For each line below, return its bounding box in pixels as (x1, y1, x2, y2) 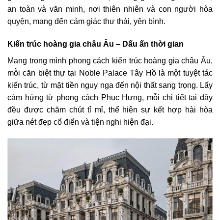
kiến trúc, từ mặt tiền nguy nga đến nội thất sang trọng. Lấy (7, 81, 213, 89)
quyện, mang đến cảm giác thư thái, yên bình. (7, 17, 165, 26)
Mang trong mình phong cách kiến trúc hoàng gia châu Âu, (7, 56, 213, 65)
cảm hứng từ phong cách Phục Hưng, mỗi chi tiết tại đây (7, 93, 213, 102)
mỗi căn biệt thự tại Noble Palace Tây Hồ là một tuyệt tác (7, 68, 213, 77)
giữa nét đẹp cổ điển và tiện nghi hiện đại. (7, 117, 153, 126)
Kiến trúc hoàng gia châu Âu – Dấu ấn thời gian (7, 40, 184, 49)
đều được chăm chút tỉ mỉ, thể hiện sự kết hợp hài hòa (7, 105, 213, 114)
